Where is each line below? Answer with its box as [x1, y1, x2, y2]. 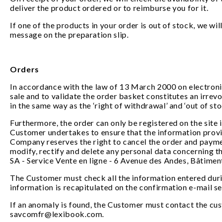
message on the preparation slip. [10, 30, 129, 39]
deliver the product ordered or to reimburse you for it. [10, 3, 210, 12]
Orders [10, 64, 39, 74]
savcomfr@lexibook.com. [10, 209, 110, 219]
